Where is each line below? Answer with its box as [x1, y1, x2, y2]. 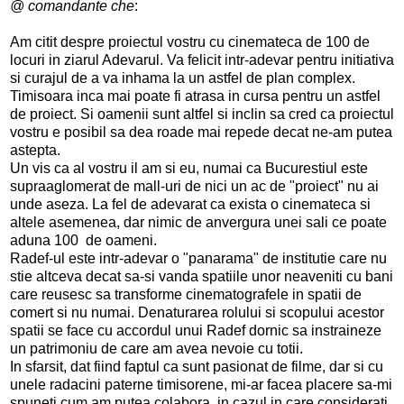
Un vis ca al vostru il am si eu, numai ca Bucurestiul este [10, 160, 368, 176]
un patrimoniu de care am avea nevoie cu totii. [10, 340, 303, 356]
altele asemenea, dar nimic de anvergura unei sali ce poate [10, 214, 387, 230]
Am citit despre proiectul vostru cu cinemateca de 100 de [10, 33, 370, 50]
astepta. [10, 142, 60, 158]
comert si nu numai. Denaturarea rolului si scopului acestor [10, 304, 384, 320]
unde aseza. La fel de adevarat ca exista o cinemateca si [10, 196, 371, 212]
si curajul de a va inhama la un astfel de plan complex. [10, 69, 355, 86]
